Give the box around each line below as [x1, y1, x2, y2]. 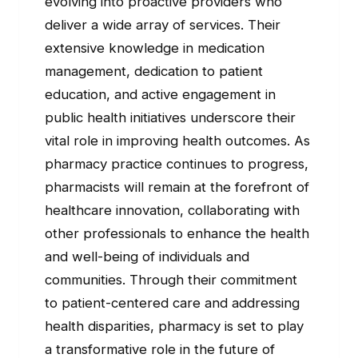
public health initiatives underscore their [45, 109, 296, 125]
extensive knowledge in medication [45, 39, 265, 56]
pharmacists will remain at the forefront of [45, 178, 309, 195]
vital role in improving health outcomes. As [45, 132, 310, 149]
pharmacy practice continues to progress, [45, 155, 308, 172]
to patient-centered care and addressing [45, 294, 300, 311]
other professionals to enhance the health [45, 225, 309, 241]
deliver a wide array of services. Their [45, 16, 280, 33]
